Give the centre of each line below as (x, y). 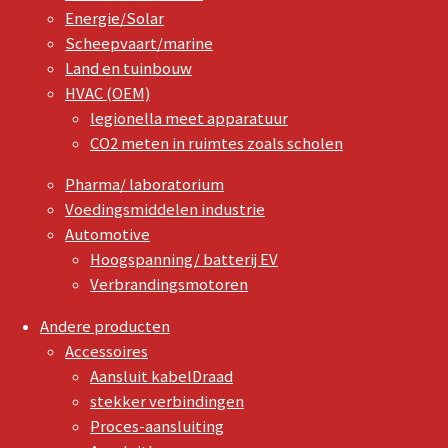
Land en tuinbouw (128, 68)
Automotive (107, 235)
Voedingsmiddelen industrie (165, 210)
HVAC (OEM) (107, 93)
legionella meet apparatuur (189, 118)
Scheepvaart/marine (139, 43)
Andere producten (105, 327)
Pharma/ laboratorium (144, 185)
